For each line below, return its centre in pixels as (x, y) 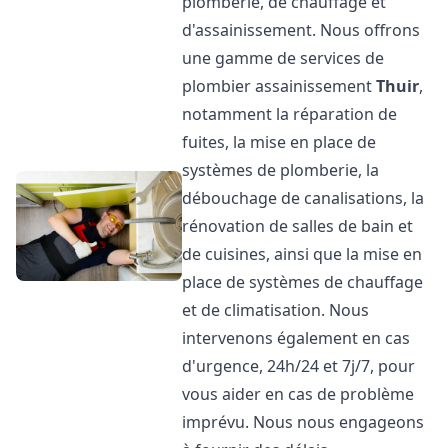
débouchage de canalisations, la (303, 198)
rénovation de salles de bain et (298, 226)
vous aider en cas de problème (298, 394)
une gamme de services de (283, 58)
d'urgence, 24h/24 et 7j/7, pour (299, 366)
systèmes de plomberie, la (281, 170)
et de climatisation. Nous (276, 310)
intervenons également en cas (296, 338)
